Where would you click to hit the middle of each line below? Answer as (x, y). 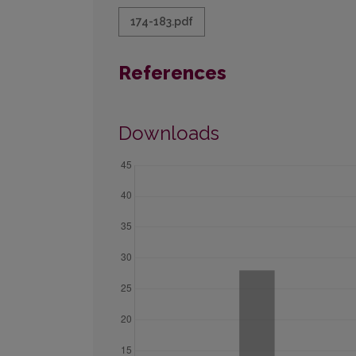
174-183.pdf (162, 22)
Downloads (169, 133)
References (172, 73)
